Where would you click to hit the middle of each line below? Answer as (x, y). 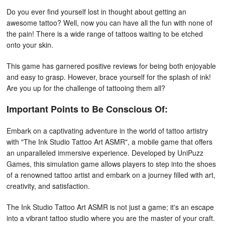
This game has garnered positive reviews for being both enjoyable (111, 66)
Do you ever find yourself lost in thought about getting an (96, 12)
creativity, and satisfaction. (48, 186)
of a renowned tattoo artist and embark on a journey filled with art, (111, 175)
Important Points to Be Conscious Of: (87, 109)
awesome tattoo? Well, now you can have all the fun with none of (109, 23)
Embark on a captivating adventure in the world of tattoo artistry (107, 131)
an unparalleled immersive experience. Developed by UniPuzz (105, 153)
